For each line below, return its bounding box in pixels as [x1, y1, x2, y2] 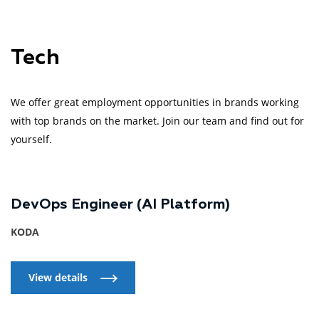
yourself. [11, 132, 52, 147]
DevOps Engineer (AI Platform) [11, 197, 230, 212]
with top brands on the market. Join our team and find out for [11, 114, 304, 128]
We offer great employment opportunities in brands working [11, 95, 299, 110]
